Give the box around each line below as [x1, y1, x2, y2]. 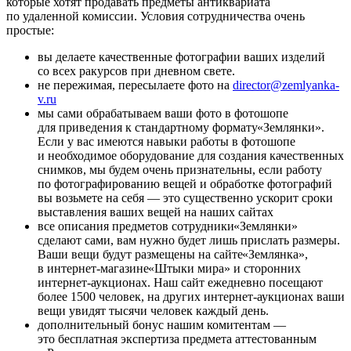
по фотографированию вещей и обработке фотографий [38, 176, 332, 190]
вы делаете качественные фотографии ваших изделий [38, 49, 325, 63]
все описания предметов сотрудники [38, 219, 237, 233]
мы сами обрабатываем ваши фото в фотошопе [38, 106, 288, 120]
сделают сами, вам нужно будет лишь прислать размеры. [38, 233, 340, 247]
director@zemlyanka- [233, 78, 339, 92]
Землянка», [248, 247, 309, 261]
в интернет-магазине [38, 261, 152, 275]
